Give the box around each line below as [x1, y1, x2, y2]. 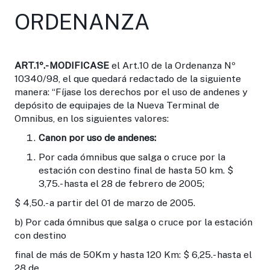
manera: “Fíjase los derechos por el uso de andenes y [14, 86, 247, 98]
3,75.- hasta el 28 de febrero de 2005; [39, 177, 204, 189]
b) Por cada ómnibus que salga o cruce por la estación [14, 216, 253, 228]
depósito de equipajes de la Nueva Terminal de [14, 99, 219, 111]
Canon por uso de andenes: [39, 131, 156, 143]
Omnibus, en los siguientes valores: [14, 112, 169, 124]
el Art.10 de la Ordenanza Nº [109, 59, 236, 71]
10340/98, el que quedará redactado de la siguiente [14, 72, 241, 84]
